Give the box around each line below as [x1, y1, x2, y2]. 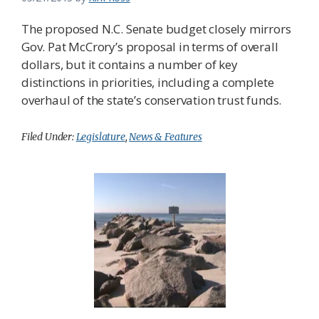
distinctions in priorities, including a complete [21, 74, 274, 91]
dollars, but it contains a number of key [21, 56, 238, 73]
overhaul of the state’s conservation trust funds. [21, 92, 282, 109]
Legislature [75, 130, 125, 144]
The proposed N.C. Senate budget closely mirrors [21, 21, 291, 38]
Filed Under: [21, 130, 76, 144]
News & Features [129, 130, 202, 144]
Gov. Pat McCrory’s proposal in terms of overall [21, 38, 278, 56]
